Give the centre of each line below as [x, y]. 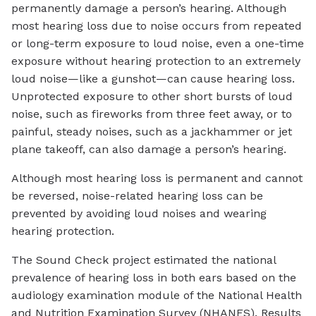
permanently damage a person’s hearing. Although [149, 8]
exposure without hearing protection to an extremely [156, 61]
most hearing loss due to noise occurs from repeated [157, 26]
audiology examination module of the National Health [157, 296]
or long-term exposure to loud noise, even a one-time [158, 44]
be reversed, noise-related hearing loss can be [137, 196]
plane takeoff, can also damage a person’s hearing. [149, 150]
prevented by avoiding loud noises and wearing [139, 214]
